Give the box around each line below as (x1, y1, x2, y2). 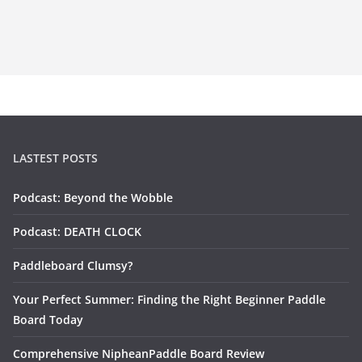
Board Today (13, 312, 83, 328)
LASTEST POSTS (13, 150, 98, 166)
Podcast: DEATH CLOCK (13, 224, 141, 240)
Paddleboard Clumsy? (13, 258, 133, 274)
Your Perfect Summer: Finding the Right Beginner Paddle (13, 292, 326, 308)
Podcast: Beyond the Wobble (13, 190, 173, 206)
